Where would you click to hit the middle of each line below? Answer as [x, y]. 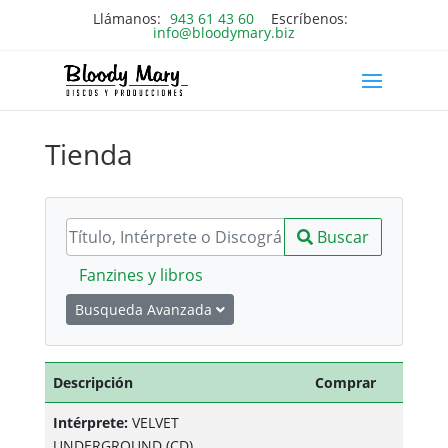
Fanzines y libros [140, 275]
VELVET [153, 422]
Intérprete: [90, 422]
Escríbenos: [307, 18]
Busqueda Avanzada [145, 309]
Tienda [88, 154]
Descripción [92, 382]
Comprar [346, 382]
